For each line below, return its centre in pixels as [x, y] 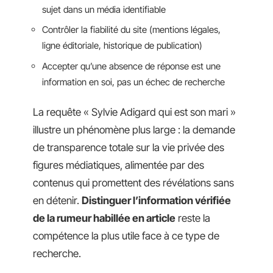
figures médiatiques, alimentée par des [119, 165]
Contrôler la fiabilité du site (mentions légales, [131, 30]
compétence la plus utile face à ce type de [126, 236]
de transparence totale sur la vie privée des [129, 148]
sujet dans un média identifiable [104, 9]
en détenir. [57, 201]
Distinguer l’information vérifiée [156, 201]
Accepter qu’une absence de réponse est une [131, 66]
